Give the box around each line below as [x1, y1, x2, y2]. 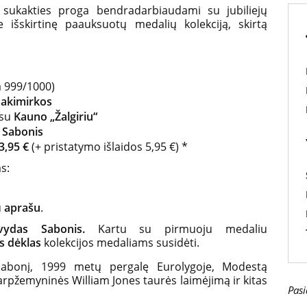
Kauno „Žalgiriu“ [11, 109, 97, 124]
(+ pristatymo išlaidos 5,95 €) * [29, 139, 188, 154]
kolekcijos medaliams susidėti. [44, 235, 199, 250]
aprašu [4, 200, 40, 215]
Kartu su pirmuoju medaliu [97, 221, 268, 236]
